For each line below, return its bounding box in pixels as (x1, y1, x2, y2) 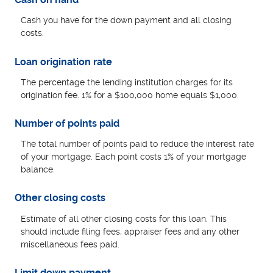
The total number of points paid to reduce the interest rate (21, 139, 255, 149)
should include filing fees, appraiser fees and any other (21, 226, 240, 236)
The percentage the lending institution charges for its (21, 77, 233, 87)
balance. (21, 165, 55, 175)
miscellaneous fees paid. (21, 239, 120, 249)
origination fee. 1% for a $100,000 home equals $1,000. (21, 90, 239, 100)
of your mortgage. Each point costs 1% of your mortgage (21, 152, 247, 162)
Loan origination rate (15, 55, 113, 68)
